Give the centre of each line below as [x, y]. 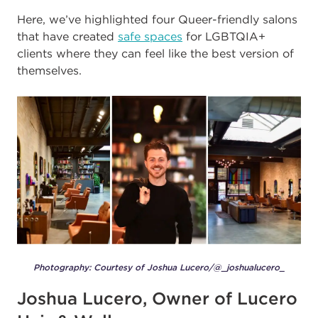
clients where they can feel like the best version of [155, 54]
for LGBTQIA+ [224, 37]
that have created [67, 37]
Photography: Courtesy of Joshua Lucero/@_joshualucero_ [159, 267]
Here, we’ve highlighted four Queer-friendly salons [157, 20]
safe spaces [150, 37]
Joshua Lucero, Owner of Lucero [157, 298]
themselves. [51, 71]
